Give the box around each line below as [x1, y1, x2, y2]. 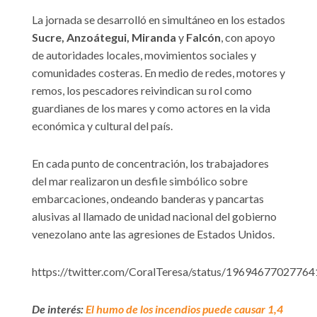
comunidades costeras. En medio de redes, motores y [32, 66, 285, 80]
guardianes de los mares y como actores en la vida [32, 101, 270, 115]
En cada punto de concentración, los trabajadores [32, 156, 269, 171]
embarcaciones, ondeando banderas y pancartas [32, 192, 264, 206]
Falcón [186, 30, 221, 45]
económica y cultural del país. [32, 119, 173, 133]
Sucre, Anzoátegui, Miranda [32, 30, 176, 45]
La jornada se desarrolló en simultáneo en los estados [32, 13, 285, 27]
